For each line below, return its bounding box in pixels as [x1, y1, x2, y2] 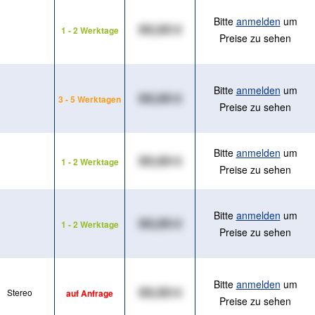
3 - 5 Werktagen [58, 93, 121, 106]
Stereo [6, 286, 32, 299]
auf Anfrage [66, 287, 113, 300]
